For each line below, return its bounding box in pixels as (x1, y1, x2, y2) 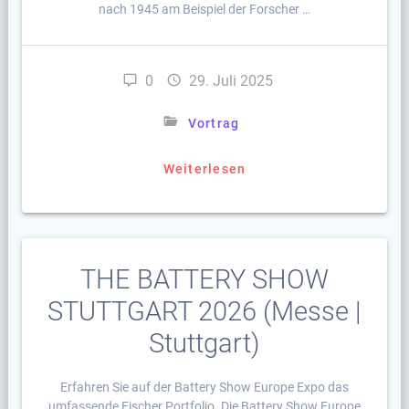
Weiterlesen (163, 162, 246, 177)
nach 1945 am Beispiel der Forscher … (98, 2, 310, 17)
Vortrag (187, 116, 240, 131)
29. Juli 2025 (189, 72, 274, 90)
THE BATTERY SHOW (79, 264, 329, 296)
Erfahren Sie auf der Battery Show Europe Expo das (59, 380, 349, 395)
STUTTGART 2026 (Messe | (47, 296, 362, 328)
